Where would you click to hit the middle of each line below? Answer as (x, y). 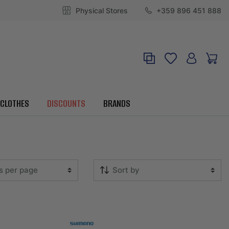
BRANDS (117, 104)
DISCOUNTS (66, 104)
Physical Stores (101, 11)
